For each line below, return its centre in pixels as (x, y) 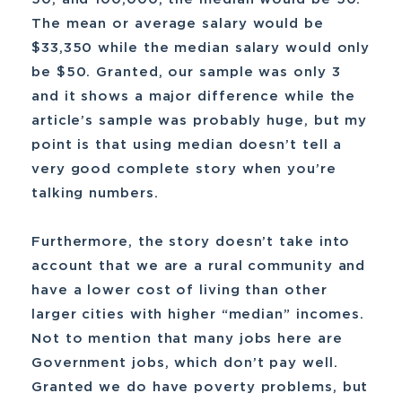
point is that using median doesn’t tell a (187, 145)
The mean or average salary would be (178, 24)
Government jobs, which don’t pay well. (185, 363)
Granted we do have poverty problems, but (200, 387)
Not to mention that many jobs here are (187, 339)
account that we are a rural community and (199, 266)
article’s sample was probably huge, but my (200, 121)
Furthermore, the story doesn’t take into (191, 242)
